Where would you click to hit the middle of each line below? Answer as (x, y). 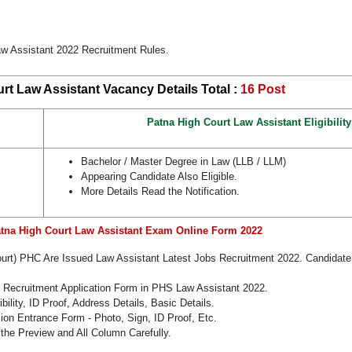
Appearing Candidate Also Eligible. (159, 177)
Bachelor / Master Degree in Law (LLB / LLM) (183, 162)
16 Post (262, 90)
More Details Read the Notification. (160, 192)
